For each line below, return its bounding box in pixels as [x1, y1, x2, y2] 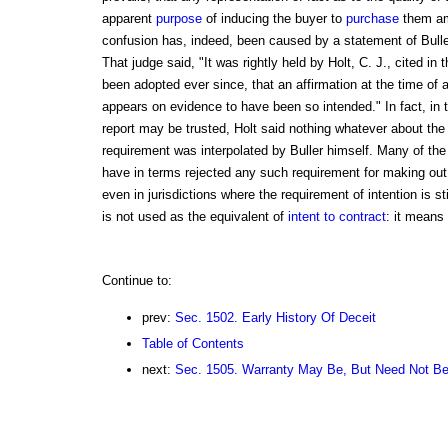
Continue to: [101, 273, 172, 289]
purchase [345, 11, 399, 27]
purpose [155, 11, 202, 27]
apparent [101, 11, 156, 27]
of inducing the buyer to [201, 11, 346, 27]
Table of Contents [141, 336, 244, 352]
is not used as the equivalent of [101, 209, 288, 225]
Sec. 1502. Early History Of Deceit [174, 310, 376, 326]
